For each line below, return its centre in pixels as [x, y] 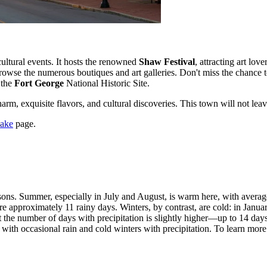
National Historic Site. [107, 83]
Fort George [39, 83]
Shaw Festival [167, 62]
